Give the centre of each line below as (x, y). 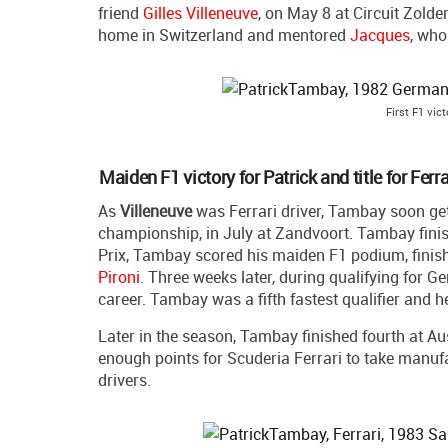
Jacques (380, 35)
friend (120, 13)
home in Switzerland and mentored (224, 35)
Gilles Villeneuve (200, 13)
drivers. (124, 380)
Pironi (119, 277)
